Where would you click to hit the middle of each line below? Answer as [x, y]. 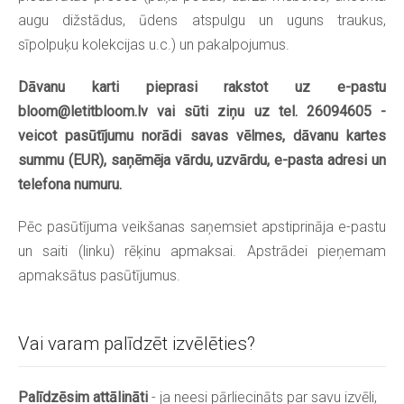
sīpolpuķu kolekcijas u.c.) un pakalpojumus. [154, 44]
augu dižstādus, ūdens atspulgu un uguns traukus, [202, 20]
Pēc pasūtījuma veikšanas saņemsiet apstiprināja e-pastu [202, 226]
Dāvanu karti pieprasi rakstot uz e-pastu [202, 87]
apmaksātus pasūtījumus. [99, 275]
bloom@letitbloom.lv [83, 111]
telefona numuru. [70, 184]
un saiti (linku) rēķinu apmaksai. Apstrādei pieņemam [202, 251]
